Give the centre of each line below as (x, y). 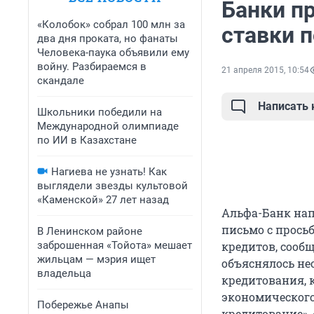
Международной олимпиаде (108, 126)
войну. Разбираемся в (92, 67)
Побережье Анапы (83, 305)
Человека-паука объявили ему (113, 53)
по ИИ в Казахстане (87, 140)
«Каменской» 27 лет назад (103, 200)
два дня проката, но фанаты (108, 39)
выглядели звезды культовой (112, 186)
